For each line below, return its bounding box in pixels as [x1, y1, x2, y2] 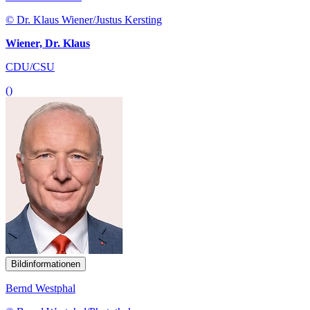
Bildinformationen [11, 258, 80, 269]
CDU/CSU [6, 60, 55, 73]
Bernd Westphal [6, 282, 75, 294]
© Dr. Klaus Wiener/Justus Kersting [6, 13, 162, 26]
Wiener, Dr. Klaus [6, 37, 90, 49]
